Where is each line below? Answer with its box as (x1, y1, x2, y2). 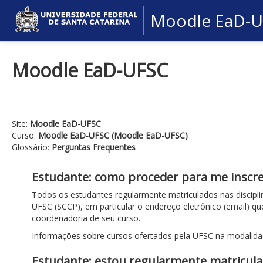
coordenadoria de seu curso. (32, 213, 140, 224)
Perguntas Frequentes (52, 141, 136, 153)
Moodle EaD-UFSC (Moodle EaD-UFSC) (38, 130, 188, 141)
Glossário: (12, 141, 52, 153)
